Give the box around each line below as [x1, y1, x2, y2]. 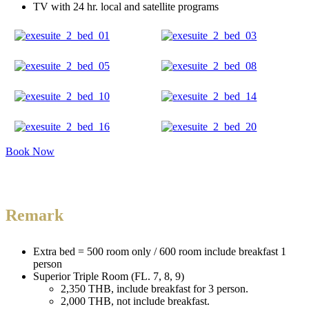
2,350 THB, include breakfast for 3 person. [61, 282, 248, 295]
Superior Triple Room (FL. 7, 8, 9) [33, 270, 184, 282]
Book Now [6, 145, 54, 157]
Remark [6, 206, 63, 224]
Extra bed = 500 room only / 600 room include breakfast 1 [33, 245, 286, 257]
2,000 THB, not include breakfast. [61, 295, 210, 307]
